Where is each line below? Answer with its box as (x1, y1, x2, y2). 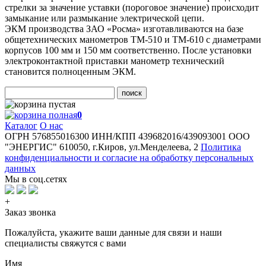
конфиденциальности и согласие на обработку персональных (5, 152, 254, 163)
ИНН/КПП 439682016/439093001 (91, 131, 226, 141)
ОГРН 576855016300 (5, 131, 89, 141)
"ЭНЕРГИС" (5, 141, 57, 152)
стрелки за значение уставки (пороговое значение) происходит (5, 2, 259, 12)
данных (5, 163, 36, 173)
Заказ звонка (5, 207, 56, 217)
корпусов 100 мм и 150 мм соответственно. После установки (5, 45, 252, 55)
